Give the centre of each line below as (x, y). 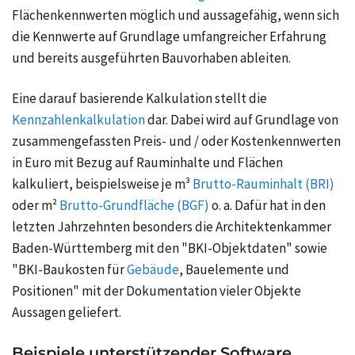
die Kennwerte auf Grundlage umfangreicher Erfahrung (169, 36)
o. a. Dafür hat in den (269, 205)
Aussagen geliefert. (67, 312)
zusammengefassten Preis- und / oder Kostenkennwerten (176, 141)
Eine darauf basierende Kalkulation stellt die (139, 98)
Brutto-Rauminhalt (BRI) (263, 183)
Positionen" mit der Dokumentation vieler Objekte (157, 290)
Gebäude (153, 269)
